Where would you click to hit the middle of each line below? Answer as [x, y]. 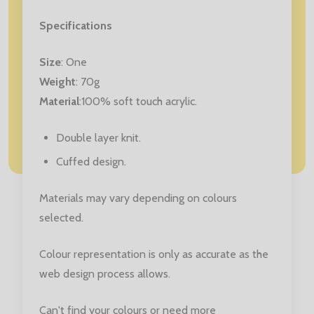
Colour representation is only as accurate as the [154, 254]
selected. [61, 217]
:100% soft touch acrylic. [138, 101]
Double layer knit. [98, 137]
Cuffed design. [91, 161]
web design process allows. [105, 273]
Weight [57, 81]
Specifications [76, 25]
